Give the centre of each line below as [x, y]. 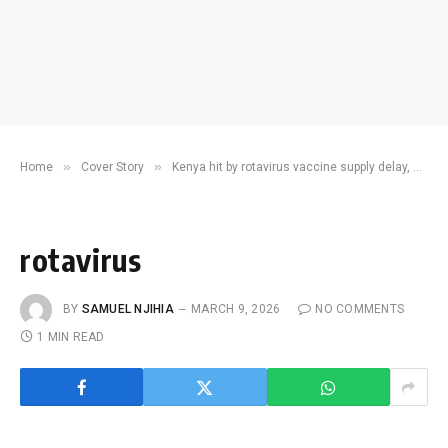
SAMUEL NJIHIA [127, 309]
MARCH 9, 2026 [236, 309]
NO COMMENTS [360, 309]
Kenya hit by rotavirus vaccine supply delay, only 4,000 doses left [292, 167]
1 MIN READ [71, 337]
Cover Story [112, 167]
